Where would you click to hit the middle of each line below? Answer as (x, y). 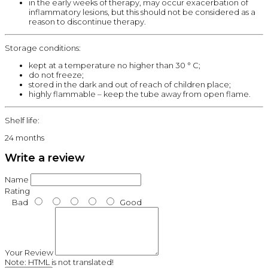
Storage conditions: (43, 48)
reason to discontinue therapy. (87, 21)
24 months (25, 137)
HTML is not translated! (70, 262)
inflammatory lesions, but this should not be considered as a (142, 12)
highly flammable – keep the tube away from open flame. (140, 94)
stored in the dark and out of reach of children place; (130, 84)
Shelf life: (22, 120)
